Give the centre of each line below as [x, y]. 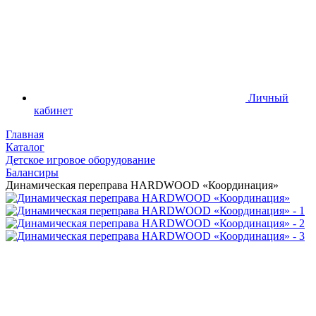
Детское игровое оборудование [80, 160]
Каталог [25, 147]
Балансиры [32, 172]
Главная [25, 134]
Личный [268, 98]
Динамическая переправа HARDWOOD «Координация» [142, 185]
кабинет [53, 110]
